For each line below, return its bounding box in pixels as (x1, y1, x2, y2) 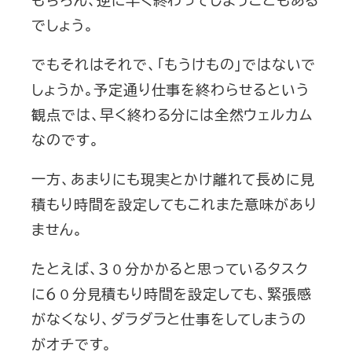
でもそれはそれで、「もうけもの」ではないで (31, 53, 317, 74)
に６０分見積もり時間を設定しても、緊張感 (31, 282, 312, 303)
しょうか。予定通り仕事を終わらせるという (31, 78, 310, 99)
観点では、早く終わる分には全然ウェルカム (31, 103, 313, 124)
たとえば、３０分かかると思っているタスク (31, 257, 309, 278)
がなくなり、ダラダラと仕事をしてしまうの (31, 307, 306, 328)
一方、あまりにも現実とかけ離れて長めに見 (31, 167, 315, 189)
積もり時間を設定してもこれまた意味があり (31, 192, 317, 214)
